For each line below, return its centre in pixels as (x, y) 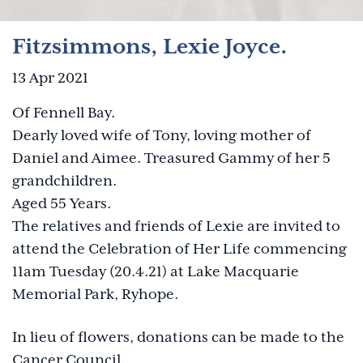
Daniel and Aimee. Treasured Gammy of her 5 (171, 158)
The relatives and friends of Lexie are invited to (176, 226)
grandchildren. (64, 181)
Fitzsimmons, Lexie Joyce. (150, 47)
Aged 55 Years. (62, 204)
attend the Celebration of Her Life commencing (179, 249)
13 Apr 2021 (50, 78)
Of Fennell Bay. (64, 113)
